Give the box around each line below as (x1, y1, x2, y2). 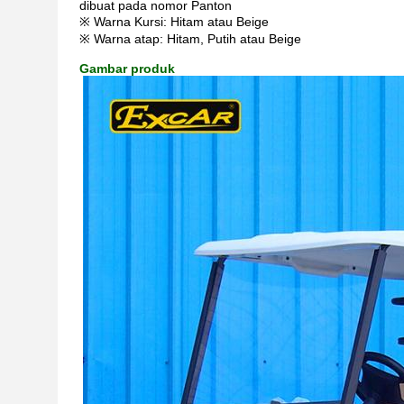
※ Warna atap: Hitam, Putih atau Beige (79, 32, 301, 46)
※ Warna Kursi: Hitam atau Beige (79, 14, 269, 29)
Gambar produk (79, 61, 175, 76)
